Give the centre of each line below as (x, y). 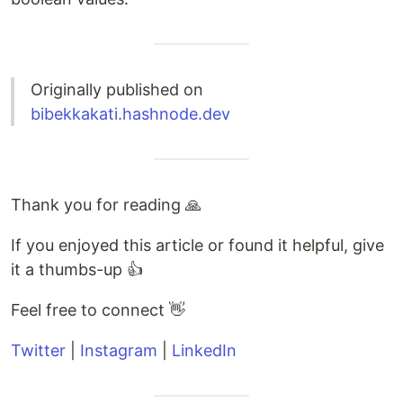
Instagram (119, 351)
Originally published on (117, 90)
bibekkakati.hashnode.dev (130, 114)
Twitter (38, 351)
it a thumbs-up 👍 (77, 270)
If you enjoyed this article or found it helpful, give (197, 246)
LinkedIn (204, 351)
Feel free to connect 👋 (98, 310)
